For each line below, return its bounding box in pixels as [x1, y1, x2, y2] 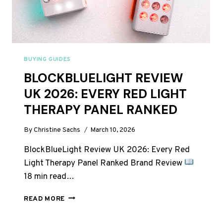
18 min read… [24, 171, 74, 182]
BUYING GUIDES [24, 55, 71, 64]
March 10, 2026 [90, 125, 136, 134]
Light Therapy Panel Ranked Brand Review [24, 158, 184, 169]
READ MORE [24, 194, 65, 203]
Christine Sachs [34, 125, 81, 134]
